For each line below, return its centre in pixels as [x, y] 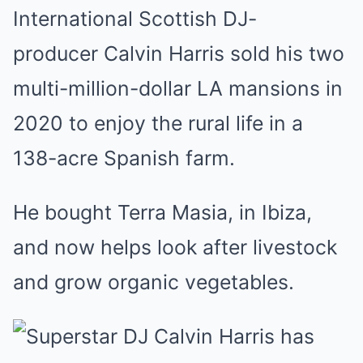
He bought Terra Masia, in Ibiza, [162, 212]
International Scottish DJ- [135, 19]
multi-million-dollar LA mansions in [178, 88]
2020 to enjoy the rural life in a [158, 123]
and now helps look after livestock [175, 247]
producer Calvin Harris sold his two [179, 53]
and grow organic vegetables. [154, 282]
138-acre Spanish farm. [124, 158]
